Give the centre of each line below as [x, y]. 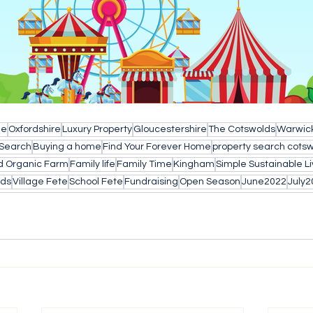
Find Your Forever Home [157, 147]
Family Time [144, 164]
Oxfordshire [35, 129]
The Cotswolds [242, 129]
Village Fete [40, 182]
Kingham [194, 164]
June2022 [264, 182]
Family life [93, 164]
